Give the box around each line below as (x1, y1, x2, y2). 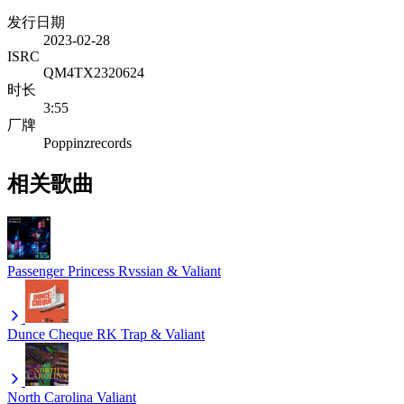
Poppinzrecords (43, 134, 132, 151)
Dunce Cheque (7, 326, 93, 342)
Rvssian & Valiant (118, 262, 221, 279)
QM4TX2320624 (43, 64, 144, 80)
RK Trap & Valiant (96, 326, 205, 342)
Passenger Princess (7, 262, 115, 279)
